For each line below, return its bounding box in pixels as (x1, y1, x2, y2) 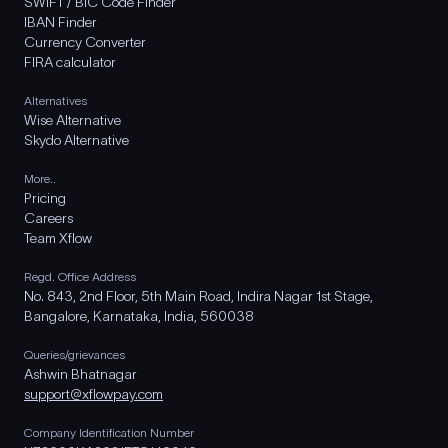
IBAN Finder (24, 14, 97, 30)
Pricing (24, 190, 66, 206)
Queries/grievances (24, 348, 125, 361)
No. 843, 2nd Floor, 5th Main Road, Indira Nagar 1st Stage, (24, 288, 373, 304)
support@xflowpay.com (24, 386, 163, 402)
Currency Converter (24, 34, 146, 50)
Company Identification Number (24, 426, 194, 439)
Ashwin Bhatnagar (24, 366, 137, 382)
